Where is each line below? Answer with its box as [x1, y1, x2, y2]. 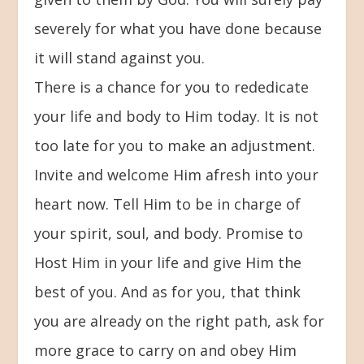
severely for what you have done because [34, 18, 323, 38]
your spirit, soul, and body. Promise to [34, 223, 304, 243]
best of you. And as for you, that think [34, 281, 301, 301]
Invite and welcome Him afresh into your [34, 164, 319, 184]
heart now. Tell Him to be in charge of [34, 193, 301, 214]
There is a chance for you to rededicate [34, 76, 310, 97]
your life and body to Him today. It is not [34, 106, 319, 126]
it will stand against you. [34, 47, 206, 67]
